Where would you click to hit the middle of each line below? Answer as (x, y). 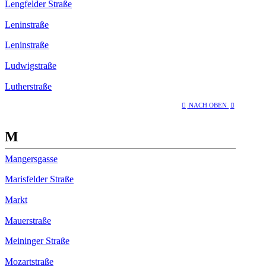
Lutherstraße (28, 86)
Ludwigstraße (31, 65)
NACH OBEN (208, 105)
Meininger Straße (37, 241)
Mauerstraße (28, 220)
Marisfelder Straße (39, 179)
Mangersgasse (31, 159)
